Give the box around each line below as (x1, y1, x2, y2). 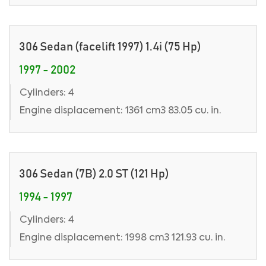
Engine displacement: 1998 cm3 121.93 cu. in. (20, 233, 225, 243)
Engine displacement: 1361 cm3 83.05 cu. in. (20, 106, 221, 116)
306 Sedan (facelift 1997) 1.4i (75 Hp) (19, 41, 201, 53)
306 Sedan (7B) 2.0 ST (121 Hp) (19, 168, 169, 180)
